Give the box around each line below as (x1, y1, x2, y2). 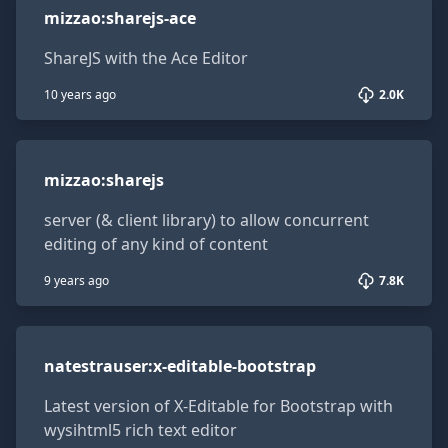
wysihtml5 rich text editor (44, 419, 237, 441)
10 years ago (44, 86, 116, 103)
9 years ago (44, 272, 109, 289)
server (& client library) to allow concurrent (44, 209, 369, 231)
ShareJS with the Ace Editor (44, 47, 248, 69)
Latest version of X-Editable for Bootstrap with (44, 395, 393, 417)
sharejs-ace (106, 7, 196, 29)
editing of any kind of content (44, 233, 268, 255)
